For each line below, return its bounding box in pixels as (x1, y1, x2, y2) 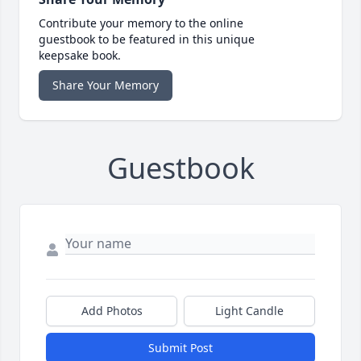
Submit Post (148, 340, 213, 356)
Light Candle (215, 303, 284, 319)
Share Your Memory (52, 77, 159, 93)
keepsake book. (39, 48, 121, 64)
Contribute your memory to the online (39, 15, 243, 31)
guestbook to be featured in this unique (39, 31, 255, 48)
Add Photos (81, 303, 143, 319)
